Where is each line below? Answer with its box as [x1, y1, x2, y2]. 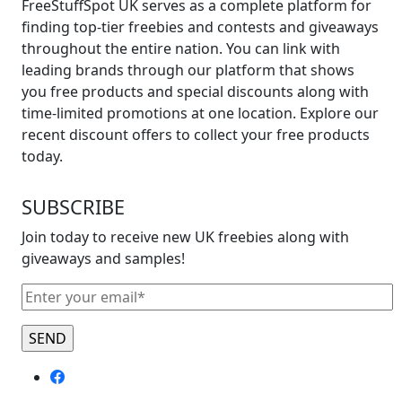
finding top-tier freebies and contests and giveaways [22, 16, 379, 37]
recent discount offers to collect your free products [22, 124, 370, 144]
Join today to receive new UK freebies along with [22, 226, 349, 247]
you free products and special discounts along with [22, 81, 369, 101]
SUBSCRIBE [22, 193, 125, 220]
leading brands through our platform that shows [22, 59, 354, 80]
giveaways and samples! [22, 248, 185, 268]
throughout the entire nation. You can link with [22, 38, 340, 58]
